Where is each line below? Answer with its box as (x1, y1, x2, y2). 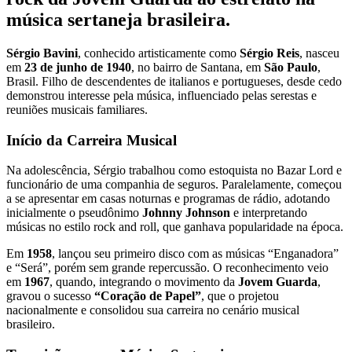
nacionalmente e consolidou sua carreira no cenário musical (6, 303, 299, 317)
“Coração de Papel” (94, 289, 201, 303)
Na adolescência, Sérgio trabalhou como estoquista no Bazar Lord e (6, 163, 342, 178)
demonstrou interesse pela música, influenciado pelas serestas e (6, 88, 317, 102)
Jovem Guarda (238, 275, 317, 289)
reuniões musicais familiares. (6, 102, 148, 116)
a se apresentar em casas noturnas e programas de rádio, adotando (6, 192, 330, 206)
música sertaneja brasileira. (6, 9, 230, 30)
